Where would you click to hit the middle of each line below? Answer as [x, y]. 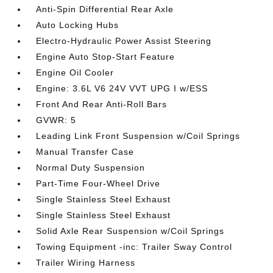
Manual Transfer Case [85, 151]
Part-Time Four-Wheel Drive [98, 183]
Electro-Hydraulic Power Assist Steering [124, 41]
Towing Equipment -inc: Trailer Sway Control [134, 246]
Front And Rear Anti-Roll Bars [102, 104]
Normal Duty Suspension [91, 167]
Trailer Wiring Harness [86, 262]
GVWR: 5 [56, 120]
